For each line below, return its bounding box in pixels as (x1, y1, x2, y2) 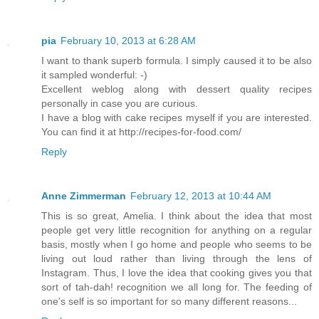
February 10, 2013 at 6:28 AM (61, 34, 196, 46)
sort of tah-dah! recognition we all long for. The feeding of (41, 281, 312, 293)
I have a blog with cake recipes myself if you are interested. (41, 111, 312, 123)
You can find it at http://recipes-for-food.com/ (41, 125, 241, 137)
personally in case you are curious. (41, 97, 198, 109)
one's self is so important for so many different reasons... (41, 295, 297, 307)
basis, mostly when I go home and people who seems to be (41, 238, 312, 250)
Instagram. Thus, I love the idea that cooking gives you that (41, 266, 312, 278)
